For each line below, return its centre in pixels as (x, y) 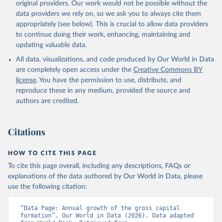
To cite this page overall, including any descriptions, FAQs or (99, 166)
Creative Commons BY (168, 70)
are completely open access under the (74, 70)
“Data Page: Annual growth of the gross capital (100, 208)
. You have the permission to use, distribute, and (109, 80)
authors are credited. (47, 101)
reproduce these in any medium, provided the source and (103, 91)
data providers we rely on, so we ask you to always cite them (109, 14)
